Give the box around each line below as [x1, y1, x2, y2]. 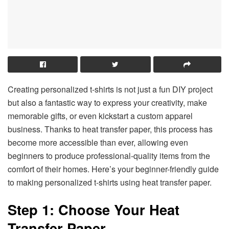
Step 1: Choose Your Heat [8, 199, 179, 220]
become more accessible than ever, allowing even [8, 136, 188, 148]
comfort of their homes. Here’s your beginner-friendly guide [8, 163, 219, 175]
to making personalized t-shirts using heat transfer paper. [8, 176, 212, 188]
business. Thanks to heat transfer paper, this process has [8, 123, 213, 135]
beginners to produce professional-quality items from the [8, 149, 210, 162]
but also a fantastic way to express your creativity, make [8, 96, 207, 108]
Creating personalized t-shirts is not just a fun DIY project [8, 83, 213, 95]
